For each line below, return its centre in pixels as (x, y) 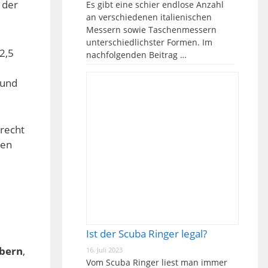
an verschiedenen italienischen (149, 17)
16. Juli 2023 (104, 249)
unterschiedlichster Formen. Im (149, 42)
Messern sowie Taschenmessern (151, 30)
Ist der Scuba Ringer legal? (146, 233)
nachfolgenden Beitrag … (136, 55)
